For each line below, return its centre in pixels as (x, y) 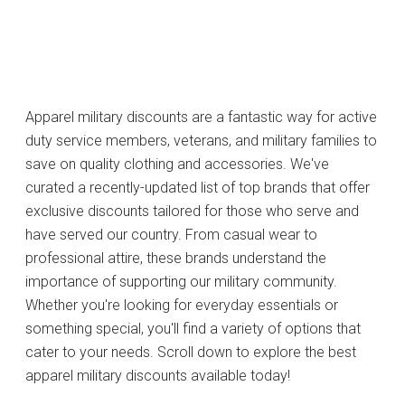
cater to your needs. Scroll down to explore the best (191, 352)
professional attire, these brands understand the (176, 258)
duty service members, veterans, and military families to (201, 141)
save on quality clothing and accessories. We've (177, 164)
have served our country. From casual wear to (171, 235)
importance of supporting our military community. (181, 282)
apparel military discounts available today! (158, 376)
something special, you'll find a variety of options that (193, 329)
